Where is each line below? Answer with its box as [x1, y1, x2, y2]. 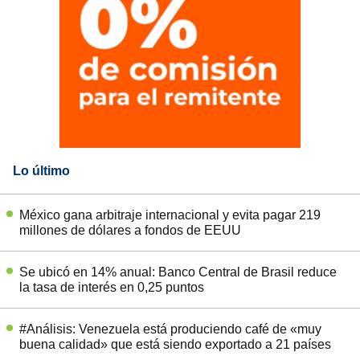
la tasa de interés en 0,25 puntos [19, 280, 204, 294]
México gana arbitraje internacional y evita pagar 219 [19, 207, 321, 222]
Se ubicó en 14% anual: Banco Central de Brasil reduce [19, 264, 337, 279]
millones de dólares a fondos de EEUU [19, 223, 241, 237]
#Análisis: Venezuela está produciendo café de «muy [19, 321, 321, 336]
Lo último [13, 163, 70, 178]
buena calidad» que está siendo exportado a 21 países [19, 337, 331, 351]
